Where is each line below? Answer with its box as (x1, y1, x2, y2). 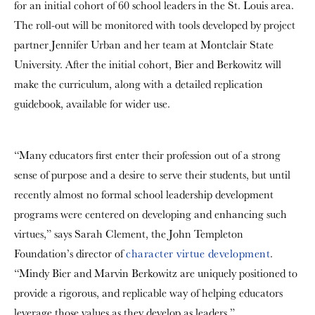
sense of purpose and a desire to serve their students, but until (14, 167, 290, 182)
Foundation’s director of (14, 246, 126, 261)
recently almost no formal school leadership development (14, 187, 274, 202)
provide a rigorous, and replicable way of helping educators (14, 285, 283, 300)
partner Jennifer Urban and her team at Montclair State (14, 37, 274, 52)
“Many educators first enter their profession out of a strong (14, 148, 281, 162)
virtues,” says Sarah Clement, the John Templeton (14, 226, 243, 241)
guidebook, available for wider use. (14, 96, 170, 111)
